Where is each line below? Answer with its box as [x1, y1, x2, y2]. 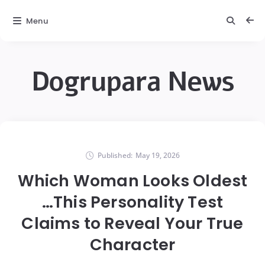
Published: [97, 150, 132, 160]
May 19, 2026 [135, 150, 180, 160]
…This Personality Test [41, 191, 224, 213]
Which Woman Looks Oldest [17, 170, 248, 192]
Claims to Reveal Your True [21, 212, 244, 234]
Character [89, 234, 176, 256]
